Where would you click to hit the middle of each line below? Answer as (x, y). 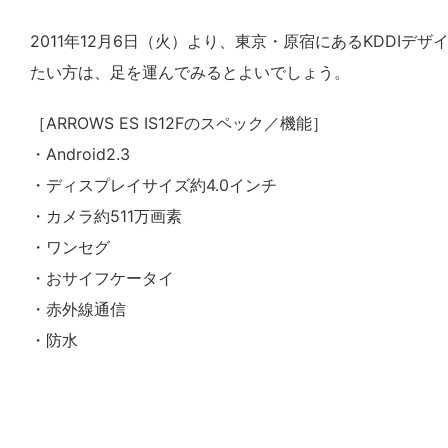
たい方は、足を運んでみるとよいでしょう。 (190, 72)
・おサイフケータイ (102, 278)
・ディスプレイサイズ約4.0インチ (153, 185)
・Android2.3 (80, 154)
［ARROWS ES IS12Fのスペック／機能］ (179, 123)
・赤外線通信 (78, 309)
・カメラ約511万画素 (106, 216)
